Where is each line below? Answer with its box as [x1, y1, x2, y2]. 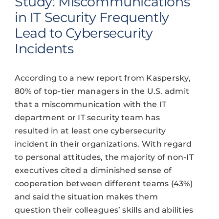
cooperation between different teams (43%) [14, 178, 193, 188]
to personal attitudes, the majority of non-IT [14, 152, 194, 162]
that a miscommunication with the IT [14, 99, 167, 109]
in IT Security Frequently [14, 9, 169, 25]
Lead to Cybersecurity [14, 24, 153, 41]
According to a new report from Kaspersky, [14, 73, 191, 83]
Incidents [14, 40, 74, 57]
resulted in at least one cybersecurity [14, 126, 166, 135]
